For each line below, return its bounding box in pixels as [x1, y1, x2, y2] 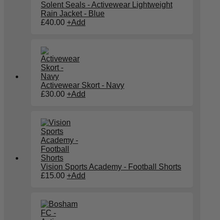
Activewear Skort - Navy [41, 81, 124, 90]
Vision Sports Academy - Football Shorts [41, 163, 181, 171]
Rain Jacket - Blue [41, 9, 105, 18]
